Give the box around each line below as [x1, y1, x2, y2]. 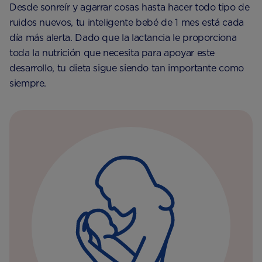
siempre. [9, 78, 47, 89]
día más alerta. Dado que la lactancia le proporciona [9, 32, 237, 43]
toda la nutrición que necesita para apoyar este [9, 47, 215, 58]
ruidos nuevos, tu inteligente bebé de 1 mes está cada [9, 17, 244, 28]
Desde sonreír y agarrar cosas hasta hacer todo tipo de [9, 2, 250, 13]
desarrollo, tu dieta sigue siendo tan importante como [9, 63, 244, 74]
